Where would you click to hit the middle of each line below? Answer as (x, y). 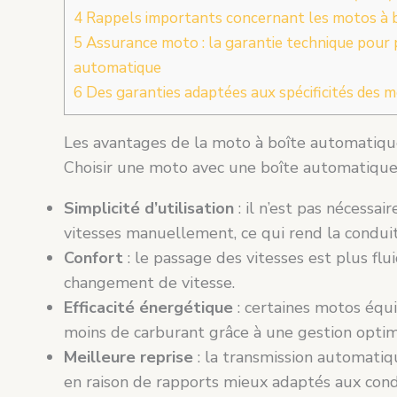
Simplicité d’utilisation (149, 209)
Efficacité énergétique (148, 308)
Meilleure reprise (128, 358)
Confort (93, 258)
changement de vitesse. (149, 283)
